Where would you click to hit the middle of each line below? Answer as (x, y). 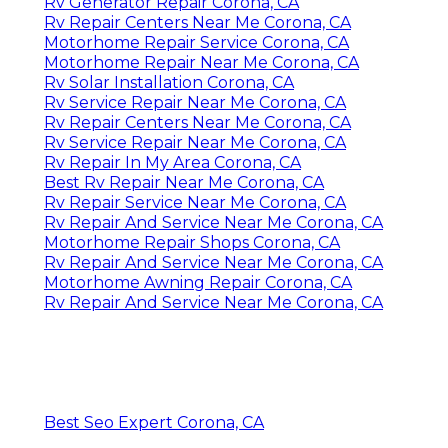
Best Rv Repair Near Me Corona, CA (184, 182)
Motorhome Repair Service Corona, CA (196, 42)
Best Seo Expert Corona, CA (154, 422)
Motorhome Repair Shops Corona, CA (192, 242)
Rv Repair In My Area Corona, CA (172, 162)
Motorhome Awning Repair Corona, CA (198, 282)
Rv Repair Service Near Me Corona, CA (195, 202)
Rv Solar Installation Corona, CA (169, 82)
